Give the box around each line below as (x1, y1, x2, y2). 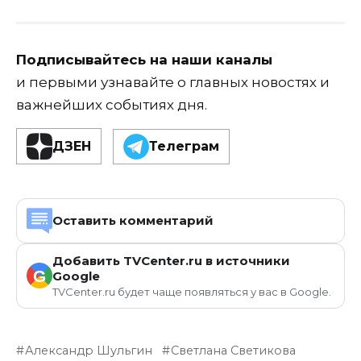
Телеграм (149, 139, 219, 155)
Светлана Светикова (171, 342, 297, 358)
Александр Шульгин (25, 342, 153, 358)
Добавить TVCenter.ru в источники (52, 252, 290, 268)
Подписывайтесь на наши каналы (16, 52, 272, 68)
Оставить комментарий (52, 213, 214, 229)
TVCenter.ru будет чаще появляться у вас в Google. (52, 284, 331, 298)
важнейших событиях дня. (16, 97, 207, 114)
